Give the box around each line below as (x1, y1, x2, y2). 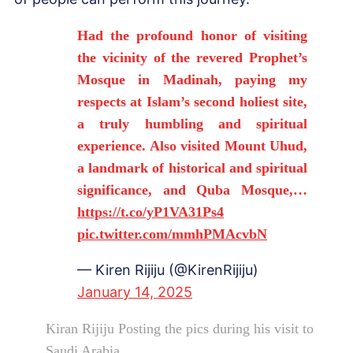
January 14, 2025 (77, 283, 192, 300)
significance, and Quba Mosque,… (77, 181, 307, 198)
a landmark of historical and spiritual (77, 159, 307, 176)
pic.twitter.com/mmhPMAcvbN (77, 225, 267, 242)
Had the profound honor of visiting (77, 27, 307, 43)
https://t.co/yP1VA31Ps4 (77, 203, 224, 220)
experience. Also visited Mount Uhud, (77, 137, 307, 154)
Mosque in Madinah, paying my (77, 71, 307, 87)
